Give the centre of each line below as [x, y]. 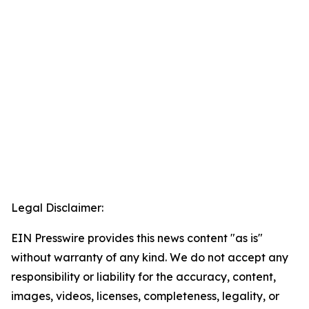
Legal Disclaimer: [57, 208]
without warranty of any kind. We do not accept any [150, 258]
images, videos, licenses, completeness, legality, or [145, 296]
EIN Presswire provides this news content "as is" [137, 238]
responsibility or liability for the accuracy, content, [143, 277]
